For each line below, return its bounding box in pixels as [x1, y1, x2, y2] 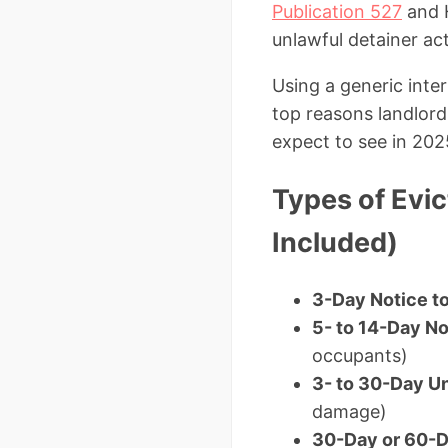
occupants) [312, 345, 408, 367]
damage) [312, 401, 387, 423]
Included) [272, 226, 398, 260]
